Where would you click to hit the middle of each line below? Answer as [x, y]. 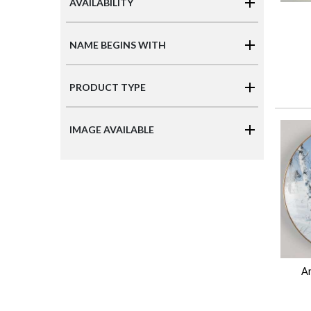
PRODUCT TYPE [108, 87]
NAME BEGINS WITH [118, 45]
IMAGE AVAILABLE [112, 130]
